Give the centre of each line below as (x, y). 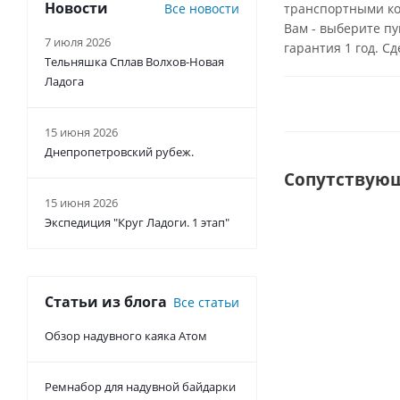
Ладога (64, 81)
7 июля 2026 (78, 42)
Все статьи (206, 302)
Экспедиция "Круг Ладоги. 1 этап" (137, 222)
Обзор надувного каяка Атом (126, 336)
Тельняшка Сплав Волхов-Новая (134, 62)
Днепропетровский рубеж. (119, 152)
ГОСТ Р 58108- (345, 267)
